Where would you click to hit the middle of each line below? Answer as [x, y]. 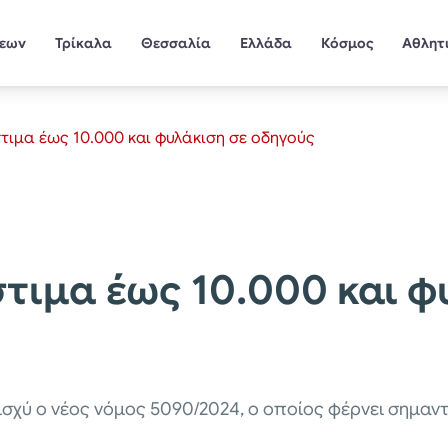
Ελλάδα [265, 42]
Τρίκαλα [84, 42]
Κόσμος [347, 42]
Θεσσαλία [175, 42]
